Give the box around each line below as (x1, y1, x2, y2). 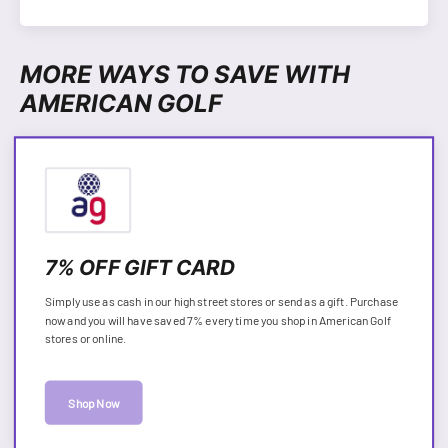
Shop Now (68, 395, 119, 411)
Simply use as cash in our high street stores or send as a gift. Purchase (44, 293, 399, 309)
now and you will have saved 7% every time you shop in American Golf (44, 312, 391, 327)
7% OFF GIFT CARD (44, 254, 236, 280)
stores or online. (44, 330, 127, 346)
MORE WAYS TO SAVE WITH (20, 58, 350, 88)
